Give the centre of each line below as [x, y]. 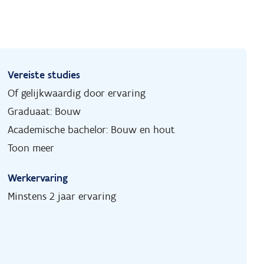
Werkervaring [38, 178]
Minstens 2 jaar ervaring [62, 197]
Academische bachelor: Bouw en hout [92, 130]
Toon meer [31, 148]
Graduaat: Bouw [44, 112]
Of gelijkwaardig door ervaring [77, 93]
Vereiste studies [44, 75]
